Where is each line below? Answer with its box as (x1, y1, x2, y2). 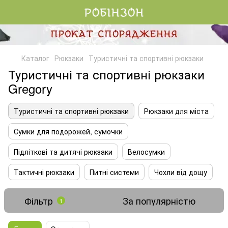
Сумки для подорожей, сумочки (14, 126, 123, 136)
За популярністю (123, 194, 195, 207)
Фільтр (24, 194, 53, 207)
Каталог (21, 53, 49, 63)
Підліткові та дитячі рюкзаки (14, 147, 112, 157)
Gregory (8, 79, 52, 97)
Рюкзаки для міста (144, 106, 209, 116)
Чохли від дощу (154, 167, 207, 177)
